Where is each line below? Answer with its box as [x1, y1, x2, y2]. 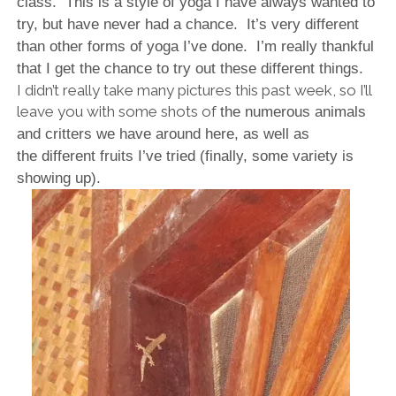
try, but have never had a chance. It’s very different [16, 15, 359, 33]
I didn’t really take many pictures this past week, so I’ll [16, 80, 371, 99]
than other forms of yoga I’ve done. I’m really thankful [16, 37, 374, 55]
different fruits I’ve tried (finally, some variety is [41, 147, 354, 164]
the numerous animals [219, 103, 366, 120]
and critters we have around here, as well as [16, 125, 309, 142]
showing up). [16, 169, 101, 187]
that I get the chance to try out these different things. [16, 59, 363, 77]
